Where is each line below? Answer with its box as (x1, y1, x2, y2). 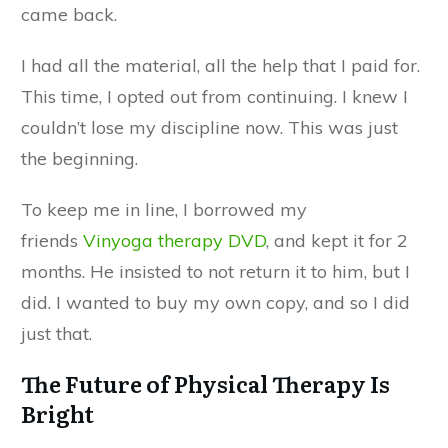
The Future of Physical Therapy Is (21, 367, 390, 401)
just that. (21, 322, 92, 346)
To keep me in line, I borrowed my (21, 198, 307, 222)
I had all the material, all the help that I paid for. (21, 54, 420, 78)
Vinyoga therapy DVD (83, 229, 266, 253)
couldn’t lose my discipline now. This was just (21, 116, 398, 140)
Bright (21, 397, 94, 431)
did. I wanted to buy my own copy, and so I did (21, 291, 410, 315)
